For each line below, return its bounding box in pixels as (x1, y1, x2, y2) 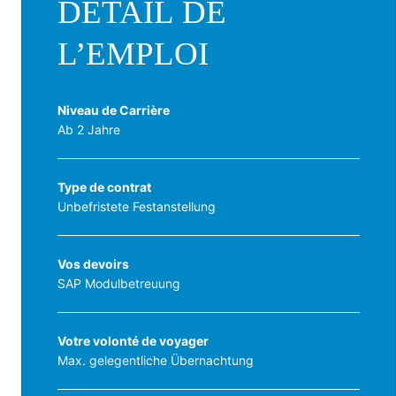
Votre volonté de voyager (57, 332, 209, 348)
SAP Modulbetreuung (57, 275, 180, 291)
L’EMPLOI (57, 34, 209, 72)
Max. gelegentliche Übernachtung (57, 352, 254, 368)
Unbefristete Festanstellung (57, 198, 216, 214)
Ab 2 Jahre (57, 121, 120, 137)
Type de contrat (57, 179, 151, 194)
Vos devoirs (57, 255, 129, 271)
